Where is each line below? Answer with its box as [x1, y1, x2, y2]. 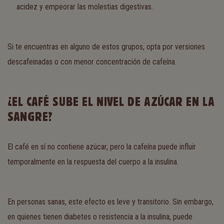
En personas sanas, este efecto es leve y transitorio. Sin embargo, [7, 196, 213, 206]
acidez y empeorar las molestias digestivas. [16, 1, 153, 11]
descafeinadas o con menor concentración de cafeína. [7, 56, 176, 66]
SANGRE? [7, 111, 52, 122]
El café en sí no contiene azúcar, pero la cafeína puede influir [7, 141, 196, 151]
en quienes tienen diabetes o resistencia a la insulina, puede [7, 211, 192, 221]
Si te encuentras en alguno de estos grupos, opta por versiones [7, 41, 205, 51]
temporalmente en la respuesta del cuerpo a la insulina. [7, 156, 178, 166]
